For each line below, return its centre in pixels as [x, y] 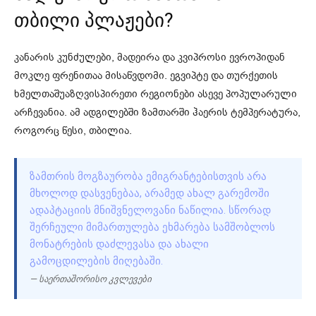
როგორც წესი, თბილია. [73, 130]
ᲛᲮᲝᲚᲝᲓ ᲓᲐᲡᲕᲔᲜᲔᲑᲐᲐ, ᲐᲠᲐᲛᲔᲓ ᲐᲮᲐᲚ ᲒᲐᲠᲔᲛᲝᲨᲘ [150, 193]
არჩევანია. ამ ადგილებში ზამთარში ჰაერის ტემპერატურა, [157, 112]
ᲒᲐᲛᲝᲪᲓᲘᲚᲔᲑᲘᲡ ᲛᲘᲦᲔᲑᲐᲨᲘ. [96, 261]
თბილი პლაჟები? [94, 20]
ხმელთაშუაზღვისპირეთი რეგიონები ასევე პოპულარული [156, 93]
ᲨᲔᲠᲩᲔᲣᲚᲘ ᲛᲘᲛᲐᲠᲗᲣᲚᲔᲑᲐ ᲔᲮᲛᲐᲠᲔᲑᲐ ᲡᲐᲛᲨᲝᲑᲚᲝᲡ [152, 227]
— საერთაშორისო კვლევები [91, 279]
